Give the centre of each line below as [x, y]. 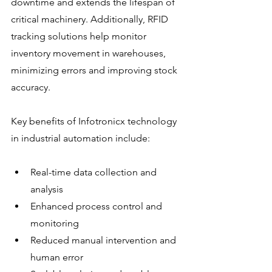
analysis [47, 189]
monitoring [55, 223]
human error [57, 257]
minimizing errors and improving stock [95, 70]
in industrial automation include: [80, 138]
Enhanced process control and [97, 206]
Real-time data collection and [95, 172]
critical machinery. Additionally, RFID [91, 19]
